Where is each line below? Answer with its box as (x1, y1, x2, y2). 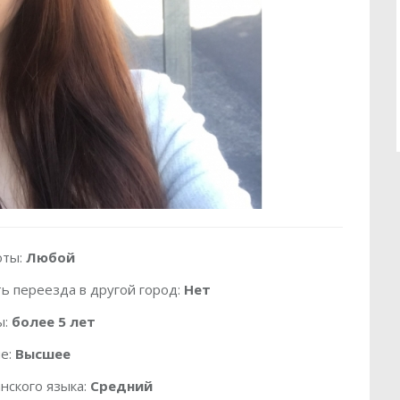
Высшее (15, 345, 71, 362)
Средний (90, 377, 154, 395)
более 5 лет (12, 312, 96, 330)
